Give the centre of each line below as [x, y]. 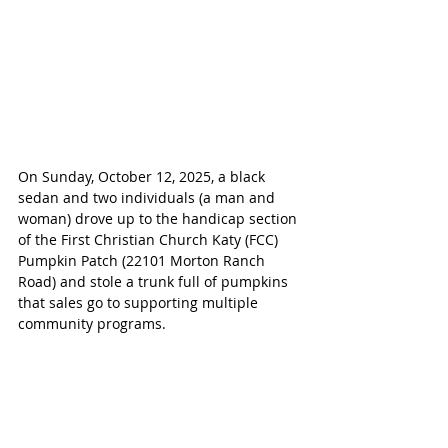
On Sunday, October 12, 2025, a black [143, 177]
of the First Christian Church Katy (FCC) [150, 240]
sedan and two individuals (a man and [148, 198]
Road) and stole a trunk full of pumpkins [155, 282]
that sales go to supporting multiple [140, 303]
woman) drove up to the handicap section [159, 219]
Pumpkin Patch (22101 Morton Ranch [143, 261]
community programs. [92, 324]
